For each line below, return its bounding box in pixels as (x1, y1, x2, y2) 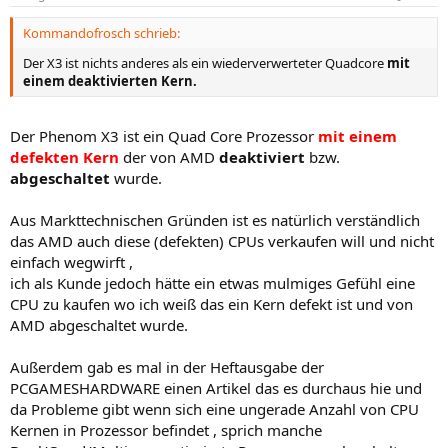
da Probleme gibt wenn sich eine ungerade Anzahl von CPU (10, 398, 419, 419)
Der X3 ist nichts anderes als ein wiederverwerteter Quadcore (23, 54, 387, 73)
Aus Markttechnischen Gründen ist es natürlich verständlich (10, 209, 420, 230)
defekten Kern (10, 146, 119, 167)
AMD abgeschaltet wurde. (10, 314, 188, 335)
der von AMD (119, 146, 219, 167)
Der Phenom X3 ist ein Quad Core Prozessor (10, 125, 318, 146)
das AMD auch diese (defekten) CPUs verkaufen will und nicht (10, 230, 434, 251)
